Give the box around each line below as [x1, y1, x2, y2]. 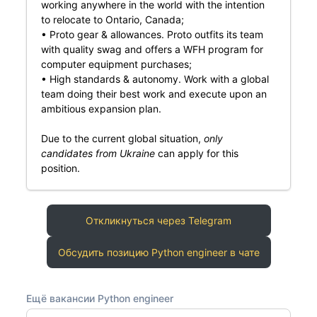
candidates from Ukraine [40, 147, 155, 159]
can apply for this [154, 147, 238, 159]
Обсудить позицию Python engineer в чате [57, 246, 260, 258]
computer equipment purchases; [40, 58, 192, 70]
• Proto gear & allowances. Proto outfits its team [40, 28, 263, 40]
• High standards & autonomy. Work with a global [40, 73, 269, 85]
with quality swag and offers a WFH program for [40, 43, 263, 55]
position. [40, 162, 80, 174]
